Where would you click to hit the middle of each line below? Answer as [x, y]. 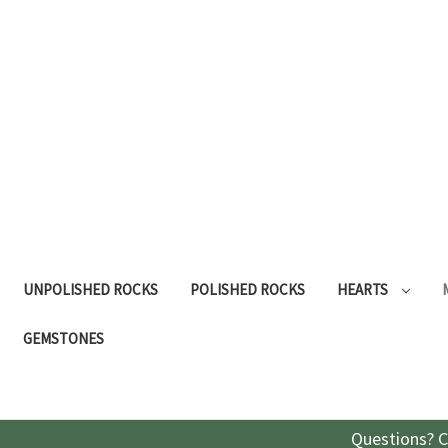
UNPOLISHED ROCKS [90, 289]
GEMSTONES [63, 338]
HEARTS [364, 289]
